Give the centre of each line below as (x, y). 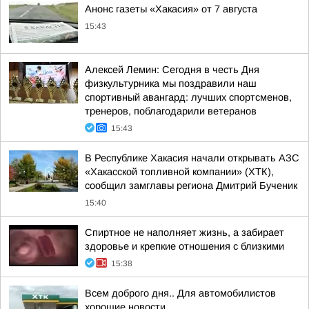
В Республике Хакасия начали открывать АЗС (192, 158)
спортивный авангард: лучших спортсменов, (188, 97)
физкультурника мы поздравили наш (171, 83)
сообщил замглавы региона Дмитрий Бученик (191, 186)
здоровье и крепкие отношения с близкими (185, 246)
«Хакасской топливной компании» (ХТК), (179, 172)
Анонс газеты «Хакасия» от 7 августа (171, 9)
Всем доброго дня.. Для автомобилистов (180, 293)
